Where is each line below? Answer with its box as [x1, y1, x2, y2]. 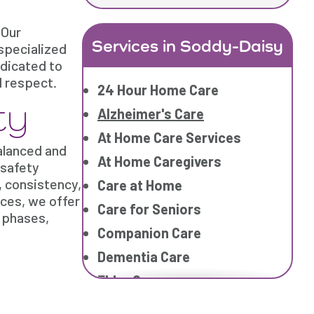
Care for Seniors [97, 200, 201, 217]
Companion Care [97, 224, 201, 241]
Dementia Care [97, 248, 190, 265]
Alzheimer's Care [97, 105, 204, 122]
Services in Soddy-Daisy [92, 36, 283, 55]
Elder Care [97, 272, 162, 289]
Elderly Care [97, 296, 172, 313]
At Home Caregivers [97, 153, 221, 170]
